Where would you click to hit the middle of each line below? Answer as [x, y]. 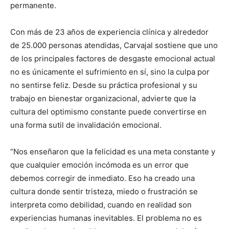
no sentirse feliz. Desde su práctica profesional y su [104, 85]
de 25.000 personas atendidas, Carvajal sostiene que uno [114, 45]
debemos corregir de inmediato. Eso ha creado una [102, 178]
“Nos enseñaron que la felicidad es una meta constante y [113, 151]
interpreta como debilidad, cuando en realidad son [101, 204]
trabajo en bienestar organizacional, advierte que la [103, 98]
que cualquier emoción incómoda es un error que [99, 165]
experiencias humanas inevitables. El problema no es [106, 218]
